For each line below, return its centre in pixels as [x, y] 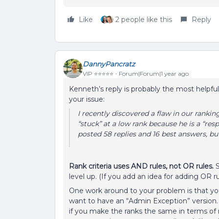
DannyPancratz [109, 64]
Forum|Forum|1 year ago [154, 73]
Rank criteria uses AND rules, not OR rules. [141, 166]
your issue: [88, 99]
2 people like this [144, 20]
